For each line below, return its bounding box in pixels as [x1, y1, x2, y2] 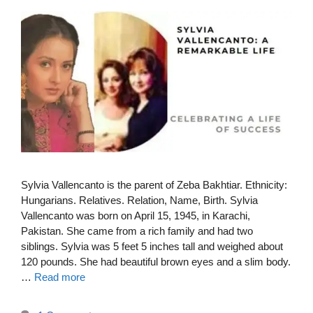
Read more [34, 270, 85, 283]
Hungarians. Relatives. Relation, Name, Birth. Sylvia [21, 194, 258, 206]
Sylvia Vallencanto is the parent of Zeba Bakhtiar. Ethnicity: [21, 178, 287, 191]
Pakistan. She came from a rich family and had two [21, 224, 253, 237]
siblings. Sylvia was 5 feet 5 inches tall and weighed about [21, 240, 283, 252]
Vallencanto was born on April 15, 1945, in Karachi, [21, 209, 250, 221]
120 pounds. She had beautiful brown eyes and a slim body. [21, 255, 291, 268]
